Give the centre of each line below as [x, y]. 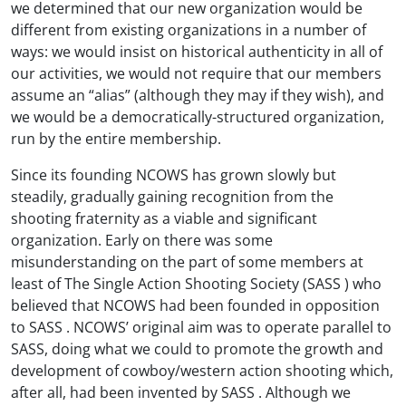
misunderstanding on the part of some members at [187, 261]
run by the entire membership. [116, 138]
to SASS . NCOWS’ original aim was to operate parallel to [201, 327]
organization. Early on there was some [142, 240]
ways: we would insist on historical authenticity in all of [197, 51]
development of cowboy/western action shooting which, [202, 370]
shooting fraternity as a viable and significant [164, 218]
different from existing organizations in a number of [188, 29]
